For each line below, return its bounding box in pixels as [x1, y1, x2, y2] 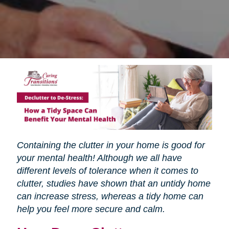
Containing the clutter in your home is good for [16, 140, 205, 151]
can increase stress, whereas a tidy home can [16, 191, 203, 202]
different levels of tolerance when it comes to [16, 166, 198, 176]
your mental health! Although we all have [16, 153, 182, 164]
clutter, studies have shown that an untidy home [16, 178, 211, 189]
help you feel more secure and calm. [16, 204, 165, 215]
